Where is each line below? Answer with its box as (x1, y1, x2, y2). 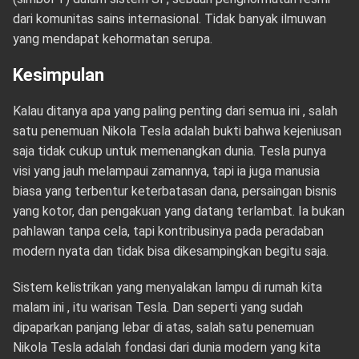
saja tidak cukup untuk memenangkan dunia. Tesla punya (12, 143, 326, 159)
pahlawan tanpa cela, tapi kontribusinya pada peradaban (12, 224, 324, 239)
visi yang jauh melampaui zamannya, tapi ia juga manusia (12, 163, 320, 179)
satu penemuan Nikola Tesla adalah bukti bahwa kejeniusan (12, 123, 341, 139)
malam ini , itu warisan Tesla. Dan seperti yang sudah (12, 300, 303, 315)
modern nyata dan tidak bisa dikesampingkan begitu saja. (12, 244, 329, 259)
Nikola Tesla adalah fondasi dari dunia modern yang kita (12, 340, 321, 355)
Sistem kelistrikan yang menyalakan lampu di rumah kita (12, 280, 322, 295)
